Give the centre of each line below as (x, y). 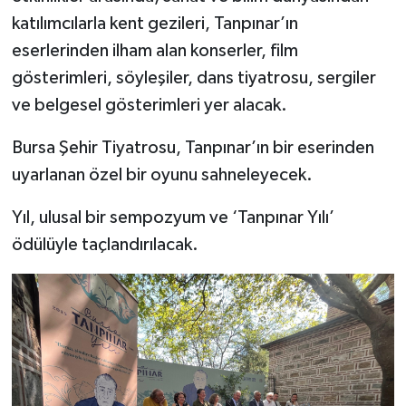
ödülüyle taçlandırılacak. (105, 244)
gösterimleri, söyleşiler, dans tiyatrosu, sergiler (193, 77)
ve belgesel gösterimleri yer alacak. (149, 105)
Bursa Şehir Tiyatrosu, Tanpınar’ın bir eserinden (193, 147)
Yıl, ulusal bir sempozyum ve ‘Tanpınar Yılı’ (173, 217)
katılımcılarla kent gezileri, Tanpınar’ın (155, 23)
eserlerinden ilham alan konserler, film (155, 50)
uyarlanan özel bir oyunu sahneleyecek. (162, 174)
